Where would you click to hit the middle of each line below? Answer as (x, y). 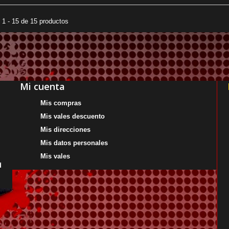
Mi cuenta (42, 86)
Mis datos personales (74, 143)
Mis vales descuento (73, 116)
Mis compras (61, 103)
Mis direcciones (65, 129)
